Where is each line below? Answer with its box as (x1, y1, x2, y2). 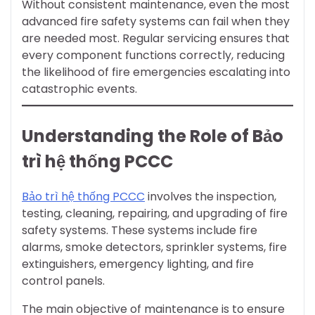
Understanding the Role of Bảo (22, 124, 283, 148)
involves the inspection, (145, 188, 276, 205)
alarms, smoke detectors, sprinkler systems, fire (22, 239, 287, 256)
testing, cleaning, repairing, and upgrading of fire (22, 205, 288, 222)
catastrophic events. (22, 81, 137, 98)
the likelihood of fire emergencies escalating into (22, 64, 290, 81)
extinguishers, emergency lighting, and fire (22, 256, 254, 273)
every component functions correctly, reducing (22, 47, 285, 64)
